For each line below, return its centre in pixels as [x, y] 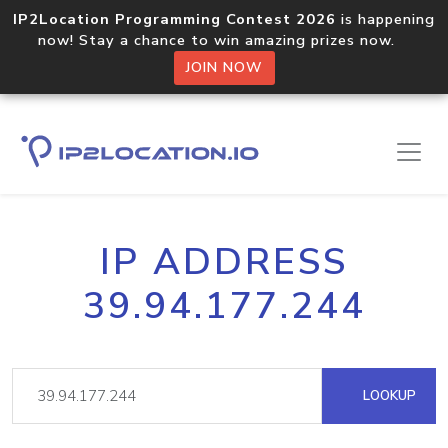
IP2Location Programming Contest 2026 [174, 19]
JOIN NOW [224, 67]
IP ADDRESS [224, 262]
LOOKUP [387, 395]
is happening [385, 19]
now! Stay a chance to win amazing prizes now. [224, 40]
